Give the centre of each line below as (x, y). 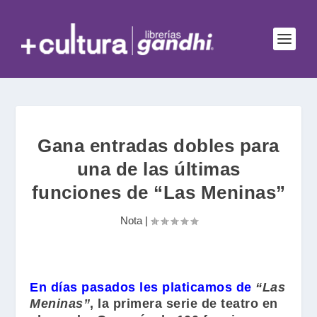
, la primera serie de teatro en (184, 304)
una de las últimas (158, 169)
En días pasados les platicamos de (141, 287)
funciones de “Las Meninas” (158, 192)
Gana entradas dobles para (158, 146)
